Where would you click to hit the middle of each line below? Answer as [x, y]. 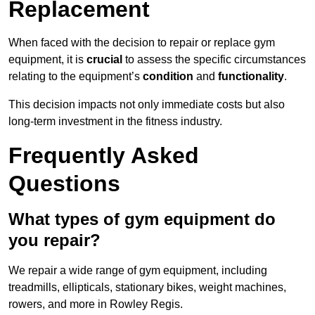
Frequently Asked [104, 156]
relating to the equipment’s [76, 77]
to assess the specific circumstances [214, 60]
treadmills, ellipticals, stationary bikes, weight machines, [147, 288]
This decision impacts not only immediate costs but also [147, 105]
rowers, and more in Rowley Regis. [96, 304]
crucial [104, 60]
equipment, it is [47, 60]
